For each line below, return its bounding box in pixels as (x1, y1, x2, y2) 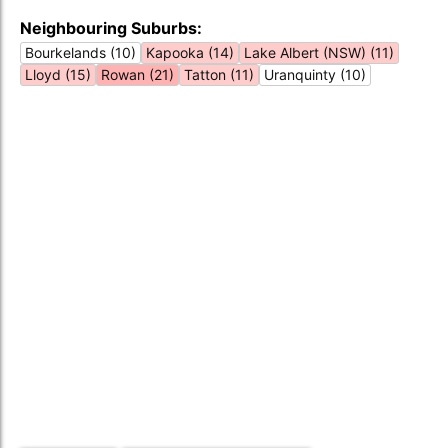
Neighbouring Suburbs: (20, 18, 202, 38)
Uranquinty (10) (264, 66, 366, 83)
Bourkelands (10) (25, 44, 136, 61)
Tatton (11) (184, 66, 254, 83)
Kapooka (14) (146, 44, 234, 61)
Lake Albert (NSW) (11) (244, 44, 394, 61)
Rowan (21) (101, 66, 174, 83)
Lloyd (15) (25, 66, 91, 83)
